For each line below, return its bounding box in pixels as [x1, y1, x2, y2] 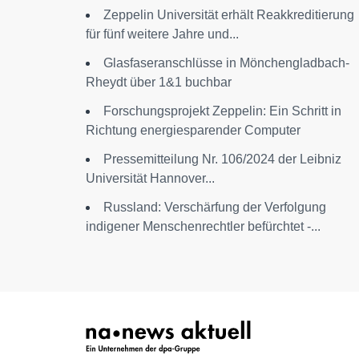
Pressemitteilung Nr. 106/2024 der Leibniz [103, 151, 341, 166]
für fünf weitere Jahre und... [86, 26, 239, 41]
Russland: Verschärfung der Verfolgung [103, 200, 326, 214]
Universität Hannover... [86, 171, 215, 185]
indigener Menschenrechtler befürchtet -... [86, 219, 321, 233]
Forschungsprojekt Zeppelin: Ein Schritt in [103, 103, 341, 118]
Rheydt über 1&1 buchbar [86, 75, 232, 89]
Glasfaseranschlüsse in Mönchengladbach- [103, 55, 349, 70]
